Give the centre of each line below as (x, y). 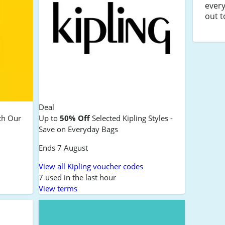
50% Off (75, 118)
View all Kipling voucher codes (91, 166)
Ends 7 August (63, 148)
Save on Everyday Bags (78, 129)
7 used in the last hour (77, 178)
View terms (58, 189)
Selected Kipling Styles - (131, 118)
